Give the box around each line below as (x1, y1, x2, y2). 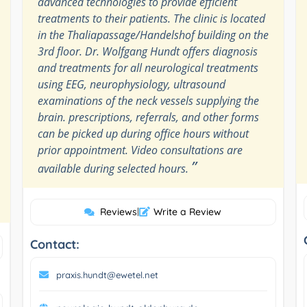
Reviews (100, 205, 138, 218)
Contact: (29, 236, 79, 252)
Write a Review (153, 205, 222, 218)
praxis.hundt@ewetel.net (56, 269, 158, 280)
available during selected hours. (37, 160, 191, 176)
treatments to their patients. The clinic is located (37, 10, 265, 26)
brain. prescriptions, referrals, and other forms (37, 109, 259, 125)
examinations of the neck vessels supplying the (37, 93, 259, 108)
